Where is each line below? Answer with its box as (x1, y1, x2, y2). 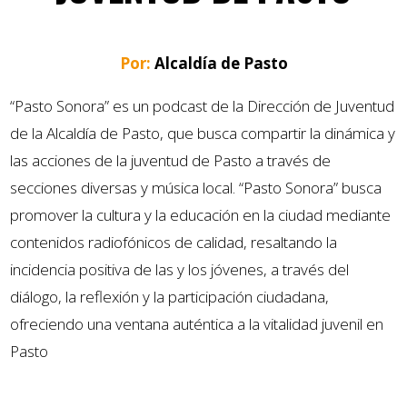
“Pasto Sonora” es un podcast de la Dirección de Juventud (10, 94, 395, 116)
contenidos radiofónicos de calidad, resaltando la (10, 231, 338, 253)
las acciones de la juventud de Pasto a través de (10, 149, 332, 171)
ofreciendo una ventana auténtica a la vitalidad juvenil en (10, 313, 384, 334)
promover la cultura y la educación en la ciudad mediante (10, 203, 392, 225)
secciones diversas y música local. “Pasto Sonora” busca (10, 176, 382, 198)
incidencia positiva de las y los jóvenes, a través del (10, 258, 350, 280)
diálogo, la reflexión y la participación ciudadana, (10, 285, 330, 307)
